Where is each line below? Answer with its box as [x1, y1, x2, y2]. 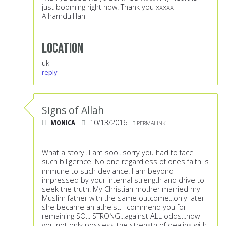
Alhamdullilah [42, 11, 85, 21]
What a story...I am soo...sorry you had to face [42, 148, 194, 158]
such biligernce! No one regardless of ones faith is [42, 157, 209, 167]
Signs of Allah [42, 103, 104, 118]
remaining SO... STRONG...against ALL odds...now [42, 211, 200, 221]
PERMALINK [137, 119, 165, 127]
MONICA [50, 118, 77, 128]
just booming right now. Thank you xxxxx [42, 2, 174, 12]
